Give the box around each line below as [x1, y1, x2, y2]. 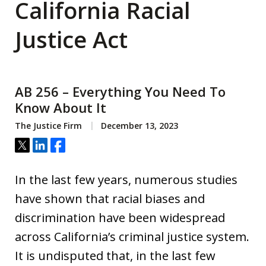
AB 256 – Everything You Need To [15, 83, 226, 100]
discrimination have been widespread [15, 210, 225, 226]
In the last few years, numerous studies [15, 172, 237, 188]
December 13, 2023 [99, 120, 178, 131]
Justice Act [15, 24, 128, 55]
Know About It [15, 99, 106, 116]
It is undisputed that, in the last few [15, 248, 216, 264]
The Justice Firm [15, 120, 82, 131]
